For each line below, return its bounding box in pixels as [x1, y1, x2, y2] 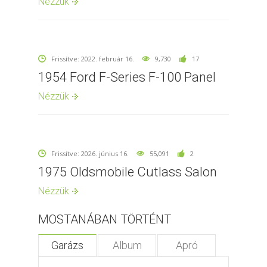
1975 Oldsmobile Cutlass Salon [38, 164, 217, 179]
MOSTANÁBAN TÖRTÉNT [38, 212, 171, 226]
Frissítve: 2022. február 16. [51, 54, 134, 63]
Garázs [51, 238, 83, 252]
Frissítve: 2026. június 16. [51, 148, 129, 158]
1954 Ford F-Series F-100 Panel [38, 69, 216, 85]
